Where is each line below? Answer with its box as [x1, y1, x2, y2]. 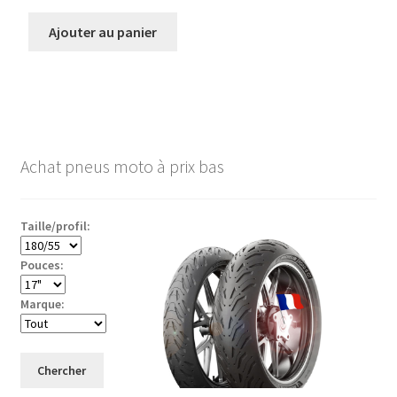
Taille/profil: [19, 218, 90, 235]
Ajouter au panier [49, 22, 158, 41]
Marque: [19, 296, 65, 313]
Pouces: [19, 257, 64, 274]
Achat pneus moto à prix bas [19, 154, 224, 177]
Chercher [37, 362, 87, 379]
